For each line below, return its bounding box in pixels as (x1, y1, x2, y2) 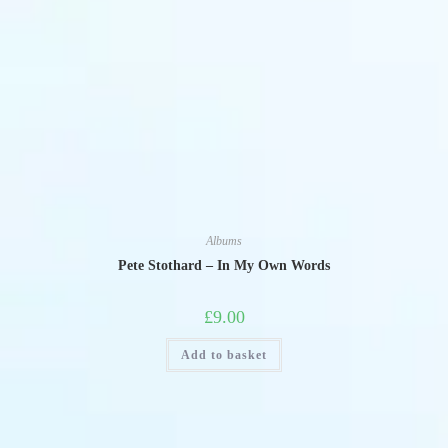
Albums (206, 233, 242, 248)
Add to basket (181, 347, 267, 362)
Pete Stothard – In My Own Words (118, 257, 330, 273)
